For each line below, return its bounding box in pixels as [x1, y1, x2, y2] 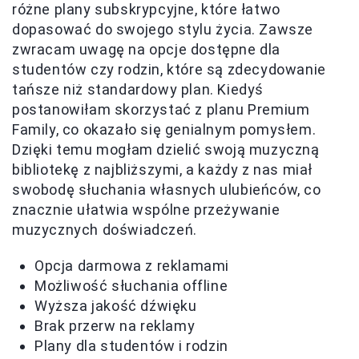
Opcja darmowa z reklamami [34, 256, 229, 274]
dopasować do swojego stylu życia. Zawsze [12, 20, 314, 38]
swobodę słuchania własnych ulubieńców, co [12, 180, 321, 198]
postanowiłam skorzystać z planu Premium [12, 100, 310, 118]
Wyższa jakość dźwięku [34, 296, 197, 314]
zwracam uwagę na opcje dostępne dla [12, 40, 281, 58]
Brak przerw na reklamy [34, 317, 196, 334]
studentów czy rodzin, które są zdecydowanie [12, 60, 326, 78]
